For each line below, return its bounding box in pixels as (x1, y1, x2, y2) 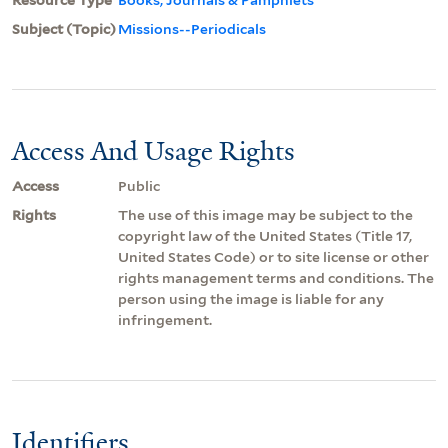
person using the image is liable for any (118, 290, 384, 307)
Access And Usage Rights (12, 133, 295, 168)
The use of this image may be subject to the (118, 206, 413, 223)
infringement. (118, 311, 212, 328)
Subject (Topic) (12, 20, 116, 37)
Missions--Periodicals (118, 20, 266, 37)
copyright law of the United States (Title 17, (118, 227, 412, 244)
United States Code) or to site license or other (118, 248, 429, 265)
